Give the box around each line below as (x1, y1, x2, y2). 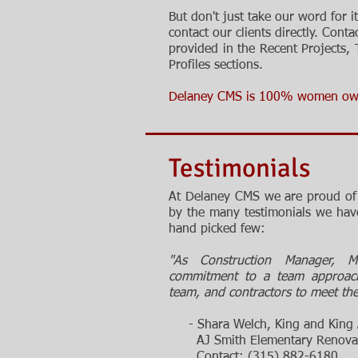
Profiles (169, 59, 214, 72)
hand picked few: (169, 223, 265, 236)
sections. (214, 59, 263, 72)
